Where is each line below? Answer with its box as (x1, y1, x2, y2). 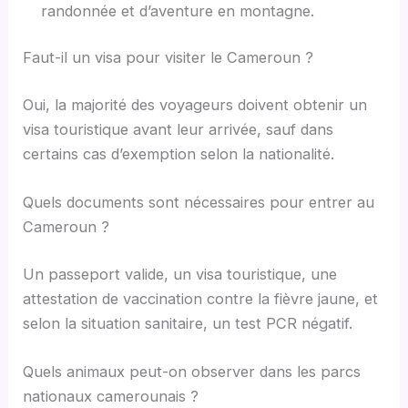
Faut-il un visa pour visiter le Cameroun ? (23, 48, 314, 67)
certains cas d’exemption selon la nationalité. (23, 144, 335, 163)
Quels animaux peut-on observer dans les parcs (23, 362, 362, 381)
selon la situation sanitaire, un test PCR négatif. (23, 313, 353, 332)
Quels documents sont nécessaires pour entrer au (23, 193, 375, 212)
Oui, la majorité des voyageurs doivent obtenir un (23, 95, 368, 114)
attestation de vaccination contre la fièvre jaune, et (23, 289, 379, 308)
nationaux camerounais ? (23, 386, 199, 405)
